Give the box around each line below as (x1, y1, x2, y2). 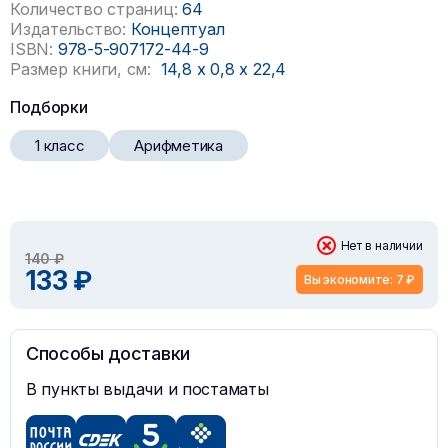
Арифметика (134, 135, 223, 155)
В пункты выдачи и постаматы (26, 378, 269, 399)
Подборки (10, 96, 88, 117)
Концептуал (130, 18, 225, 39)
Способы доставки (26, 342, 190, 364)
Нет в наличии (340, 237, 423, 253)
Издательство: (10, 18, 126, 39)
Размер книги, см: (10, 58, 151, 79)
